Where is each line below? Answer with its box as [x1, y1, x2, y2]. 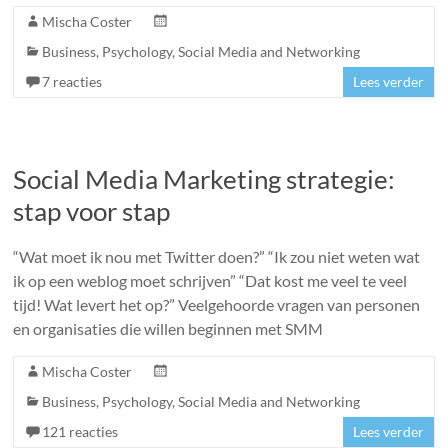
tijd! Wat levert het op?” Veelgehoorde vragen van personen [13, 295, 421, 314]
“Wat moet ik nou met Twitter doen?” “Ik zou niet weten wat [13, 247, 421, 266]
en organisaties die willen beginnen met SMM [13, 319, 324, 338]
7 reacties [42, 73, 103, 90]
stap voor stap [13, 195, 171, 227]
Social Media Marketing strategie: [13, 163, 396, 195]
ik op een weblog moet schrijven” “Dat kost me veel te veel [13, 271, 408, 290]
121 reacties [42, 423, 119, 440]
